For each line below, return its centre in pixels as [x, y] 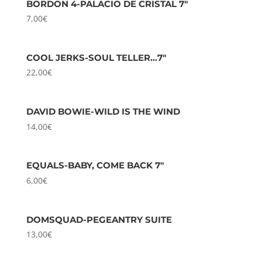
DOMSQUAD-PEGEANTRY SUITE [99, 219]
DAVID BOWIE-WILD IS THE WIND [103, 112]
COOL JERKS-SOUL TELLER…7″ [96, 57]
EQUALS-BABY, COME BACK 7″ [95, 166]
